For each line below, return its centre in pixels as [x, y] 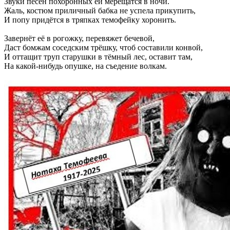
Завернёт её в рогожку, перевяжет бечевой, [79, 38]
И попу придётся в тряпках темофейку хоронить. [90, 20]
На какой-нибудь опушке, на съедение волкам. [85, 66]
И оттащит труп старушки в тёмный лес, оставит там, [98, 56]
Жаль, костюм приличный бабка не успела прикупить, [100, 10]
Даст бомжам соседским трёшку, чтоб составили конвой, [103, 47]
